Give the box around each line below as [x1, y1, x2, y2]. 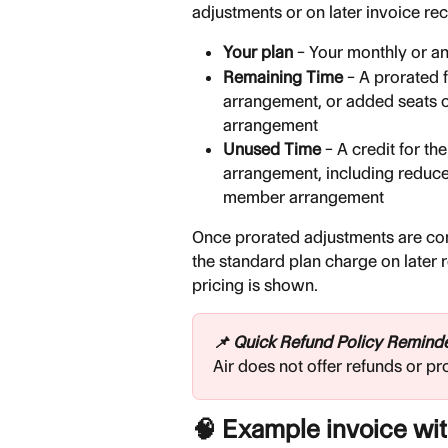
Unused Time [223, 138, 321, 159]
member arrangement [223, 186, 384, 207]
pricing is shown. [192, 274, 318, 295]
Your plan [223, 42, 293, 63]
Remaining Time [223, 66, 343, 87]
